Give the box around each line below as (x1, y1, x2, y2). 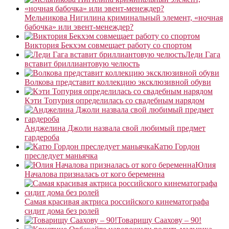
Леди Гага (185, 50, 220, 59)
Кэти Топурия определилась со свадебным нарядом (25, 96, 204, 105)
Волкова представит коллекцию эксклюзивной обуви (25, 77, 211, 86)
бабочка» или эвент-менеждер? (25, 22, 133, 31)
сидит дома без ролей (25, 206, 99, 215)
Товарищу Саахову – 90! (117, 215, 201, 224)
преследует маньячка (25, 151, 98, 160)
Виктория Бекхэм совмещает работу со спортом (25, 40, 192, 50)
